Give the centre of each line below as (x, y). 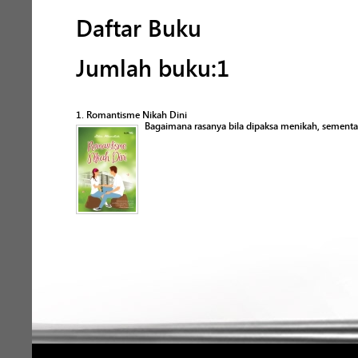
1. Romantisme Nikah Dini (131, 115)
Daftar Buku (139, 28)
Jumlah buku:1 (153, 68)
